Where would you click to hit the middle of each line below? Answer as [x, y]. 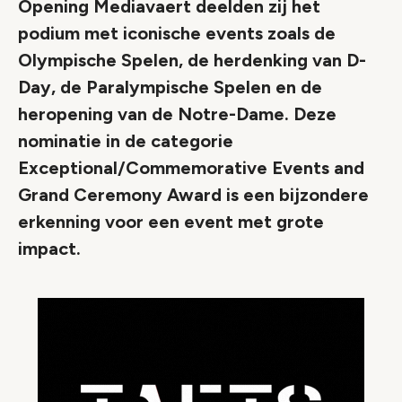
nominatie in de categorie [126, 141]
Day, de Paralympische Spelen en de [170, 87]
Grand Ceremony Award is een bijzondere [193, 195]
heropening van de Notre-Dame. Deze [177, 114]
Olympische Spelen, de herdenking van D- [192, 60]
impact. [49, 249]
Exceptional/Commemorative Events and [191, 168]
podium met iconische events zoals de [177, 33]
